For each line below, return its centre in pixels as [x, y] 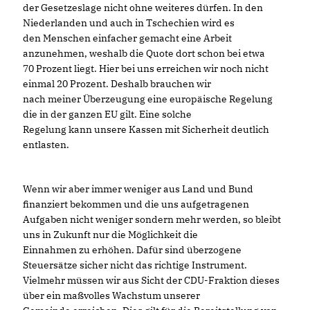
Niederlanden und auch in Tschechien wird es [129, 23]
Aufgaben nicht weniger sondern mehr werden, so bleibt [152, 219]
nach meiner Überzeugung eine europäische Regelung [148, 99]
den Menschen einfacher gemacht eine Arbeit [127, 38]
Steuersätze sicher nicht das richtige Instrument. [135, 265]
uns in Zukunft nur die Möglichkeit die [110, 235]
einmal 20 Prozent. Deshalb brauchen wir [117, 84]
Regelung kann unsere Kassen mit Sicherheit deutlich [146, 129]
